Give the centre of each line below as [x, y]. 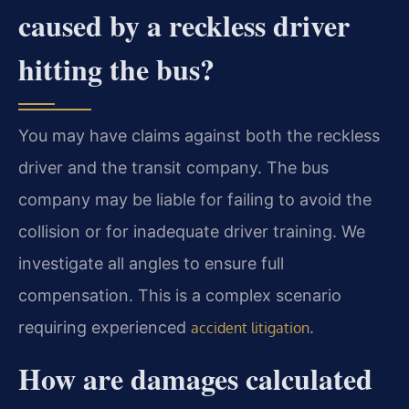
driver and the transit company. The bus [173, 167]
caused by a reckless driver [184, 25]
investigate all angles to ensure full [151, 263]
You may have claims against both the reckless [199, 135]
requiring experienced [105, 327]
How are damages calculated [195, 378]
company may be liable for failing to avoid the [195, 199]
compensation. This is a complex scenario [180, 295]
